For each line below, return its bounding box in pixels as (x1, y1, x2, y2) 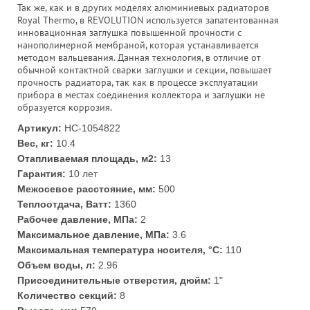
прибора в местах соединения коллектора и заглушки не (17, 88, 265, 101)
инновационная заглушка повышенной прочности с (17, 26, 241, 39)
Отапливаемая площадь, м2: (17, 152, 157, 164)
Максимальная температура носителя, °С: (17, 244, 223, 255)
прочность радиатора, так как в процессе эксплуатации (17, 75, 258, 89)
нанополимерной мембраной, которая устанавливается (17, 38, 259, 51)
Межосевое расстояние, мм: (17, 183, 156, 194)
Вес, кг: (17, 137, 53, 149)
